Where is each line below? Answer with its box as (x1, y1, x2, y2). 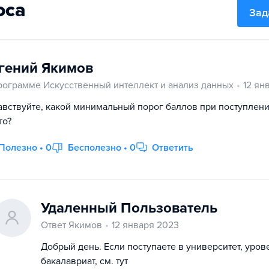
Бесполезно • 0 (68, 142, 136, 154)
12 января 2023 (112, 219, 179, 231)
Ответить (152, 142, 193, 154)
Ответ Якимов (41, 219, 102, 231)
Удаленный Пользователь (41, 199, 217, 217)
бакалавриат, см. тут (41, 255, 128, 267)
